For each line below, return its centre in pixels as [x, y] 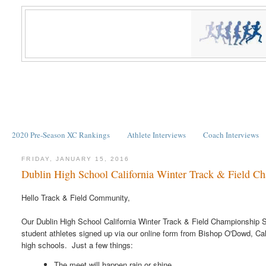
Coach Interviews [231, 134]
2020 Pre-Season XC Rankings [61, 134]
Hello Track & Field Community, [76, 198]
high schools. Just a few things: [77, 245]
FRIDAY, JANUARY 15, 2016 [76, 159]
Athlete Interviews [156, 134]
